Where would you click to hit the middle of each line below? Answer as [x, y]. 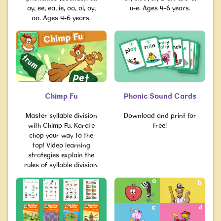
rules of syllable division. [61, 165]
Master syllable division [61, 115]
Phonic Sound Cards [160, 96]
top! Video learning [61, 145]
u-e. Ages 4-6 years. [160, 8]
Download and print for [160, 115]
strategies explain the [61, 155]
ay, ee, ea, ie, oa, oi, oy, [61, 8]
